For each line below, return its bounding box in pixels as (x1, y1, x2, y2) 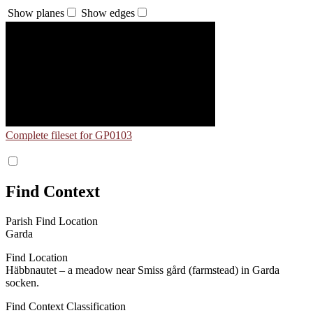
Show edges (81, 6, 135, 19)
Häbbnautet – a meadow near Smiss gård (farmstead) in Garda (6, 263, 279, 276)
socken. (6, 276, 39, 289)
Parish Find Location (6, 214, 98, 227)
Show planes (8, 6, 64, 19)
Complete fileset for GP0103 (6, 129, 132, 141)
